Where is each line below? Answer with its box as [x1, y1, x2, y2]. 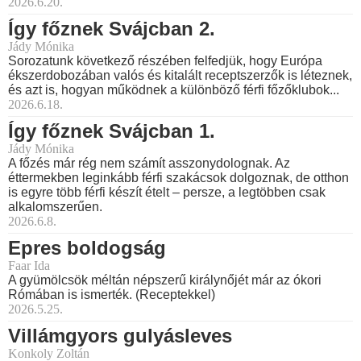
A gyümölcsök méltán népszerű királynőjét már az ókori [8, 273, 322, 288]
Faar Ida [8, 259, 50, 273]
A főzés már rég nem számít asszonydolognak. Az [8, 156, 290, 171]
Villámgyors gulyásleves [8, 325, 232, 347]
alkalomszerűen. [8, 200, 102, 214]
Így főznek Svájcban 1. [8, 120, 215, 143]
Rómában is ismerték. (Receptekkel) [8, 288, 215, 302]
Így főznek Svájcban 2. [8, 18, 215, 40]
